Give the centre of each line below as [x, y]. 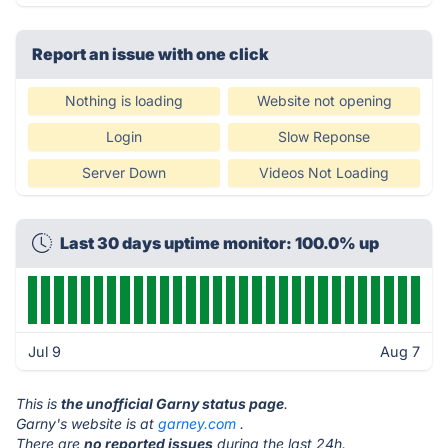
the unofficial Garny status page [172, 403]
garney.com [197, 423]
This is [38, 403]
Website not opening [324, 100]
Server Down [124, 172]
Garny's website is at [87, 423]
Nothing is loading [124, 100]
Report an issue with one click [150, 54]
